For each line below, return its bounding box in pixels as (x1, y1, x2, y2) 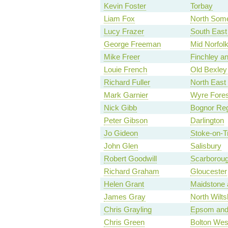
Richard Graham (103, 167, 159, 176)
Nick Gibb (103, 103, 137, 112)
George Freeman (103, 40, 161, 49)
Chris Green (103, 218, 145, 227)
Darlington (190, 116, 224, 125)
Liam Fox (103, 14, 135, 23)
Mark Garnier (103, 91, 148, 100)
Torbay (190, 2, 213, 11)
